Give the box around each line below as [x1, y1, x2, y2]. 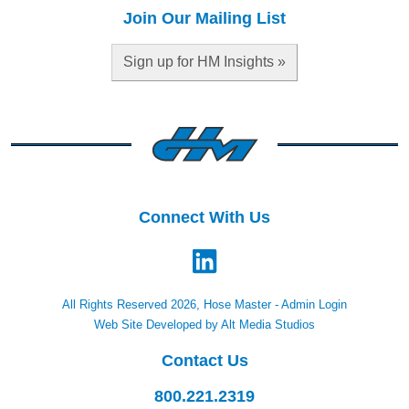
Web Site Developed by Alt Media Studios [94, 318, 315, 331]
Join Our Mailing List [123, 7, 286, 27]
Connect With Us [139, 207, 270, 226]
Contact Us [161, 351, 248, 370]
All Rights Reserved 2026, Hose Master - [62, 298, 281, 311]
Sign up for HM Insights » [123, 54, 286, 70]
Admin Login [281, 298, 347, 311]
